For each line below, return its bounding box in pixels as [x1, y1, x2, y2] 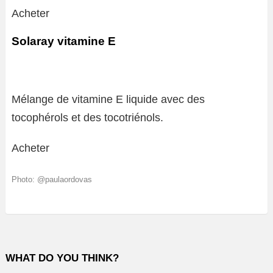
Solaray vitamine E [12, 35, 116, 48]
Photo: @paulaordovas [12, 175, 92, 184]
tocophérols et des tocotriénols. [12, 112, 163, 124]
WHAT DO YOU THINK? [5, 252, 119, 264]
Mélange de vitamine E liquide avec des [12, 93, 205, 105]
